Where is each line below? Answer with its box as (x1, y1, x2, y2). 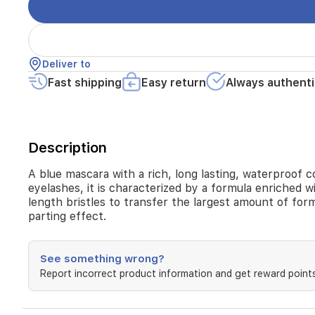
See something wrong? (40, 252, 165, 265)
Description (28, 139, 107, 156)
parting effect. (28, 210, 106, 223)
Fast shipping (48, 76, 122, 89)
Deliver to (42, 58, 91, 70)
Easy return (141, 76, 206, 89)
